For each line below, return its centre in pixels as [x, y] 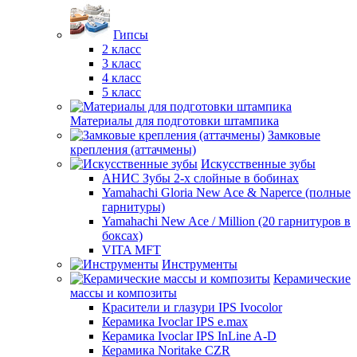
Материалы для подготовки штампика [175, 121]
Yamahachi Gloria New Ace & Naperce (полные [226, 192]
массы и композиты [124, 293]
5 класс [122, 92]
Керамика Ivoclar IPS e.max [175, 322]
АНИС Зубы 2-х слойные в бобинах [200, 178]
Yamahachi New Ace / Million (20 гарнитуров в [226, 221]
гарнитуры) [133, 207]
